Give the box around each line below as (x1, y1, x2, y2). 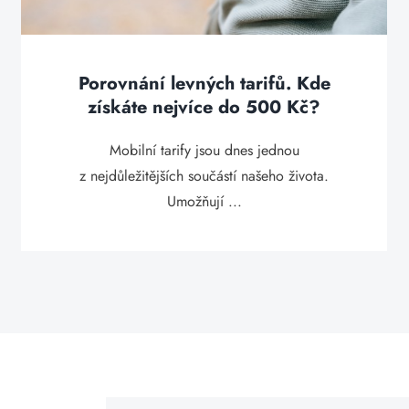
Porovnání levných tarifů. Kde (78, 70, 330, 97)
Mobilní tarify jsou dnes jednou (109, 140, 299, 161)
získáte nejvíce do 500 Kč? (88, 94, 321, 121)
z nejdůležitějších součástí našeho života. (79, 165, 330, 186)
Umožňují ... (166, 191, 242, 212)
